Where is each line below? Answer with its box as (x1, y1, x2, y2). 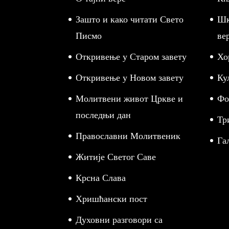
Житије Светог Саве (76, 151, 156, 163)
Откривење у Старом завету (76, 51, 187, 63)
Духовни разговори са (76, 214, 163, 226)
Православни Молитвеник (76, 130, 181, 142)
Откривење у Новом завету (76, 72, 184, 84)
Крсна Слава (76, 172, 126, 184)
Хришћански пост (76, 193, 148, 205)
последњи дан (76, 109, 131, 121)
